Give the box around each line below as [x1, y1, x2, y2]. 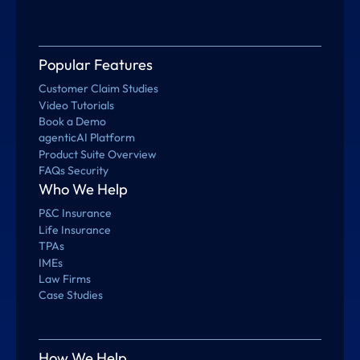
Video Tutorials [39, 97, 115, 112]
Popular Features [39, 55, 153, 75]
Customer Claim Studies [39, 81, 159, 96]
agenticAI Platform [39, 130, 136, 145]
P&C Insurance [39, 206, 112, 221]
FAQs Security [39, 163, 109, 178]
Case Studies [39, 288, 110, 303]
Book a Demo [39, 113, 107, 129]
